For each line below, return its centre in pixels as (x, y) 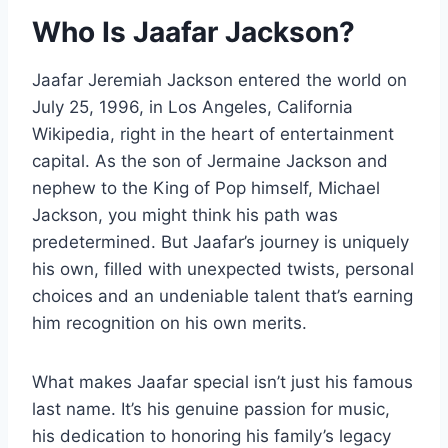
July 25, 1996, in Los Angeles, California (192, 106)
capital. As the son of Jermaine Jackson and (210, 160)
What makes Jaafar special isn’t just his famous (222, 381)
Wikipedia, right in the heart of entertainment (213, 133)
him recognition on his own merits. (169, 322)
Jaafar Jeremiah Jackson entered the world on (219, 79)
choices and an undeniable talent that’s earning (222, 295)
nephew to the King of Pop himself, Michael (206, 187)
